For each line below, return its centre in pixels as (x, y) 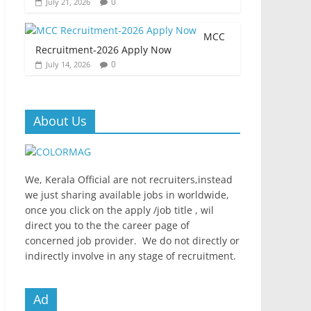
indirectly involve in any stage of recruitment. (131, 256)
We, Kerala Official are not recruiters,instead (129, 179)
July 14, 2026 (68, 64)
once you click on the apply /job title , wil (119, 210)
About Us (60, 121)
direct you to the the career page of (107, 225)
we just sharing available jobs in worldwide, (127, 195)
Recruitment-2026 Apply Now (103, 50)
